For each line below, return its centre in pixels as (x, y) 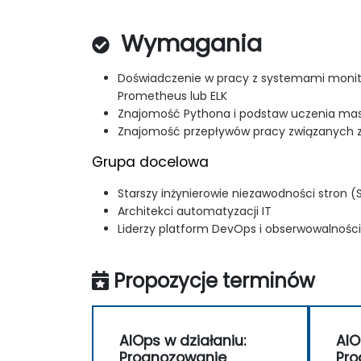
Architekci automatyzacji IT (195, 211)
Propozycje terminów (214, 280)
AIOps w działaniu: (183, 340)
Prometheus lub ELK (172, 95)
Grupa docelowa (150, 162)
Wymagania (188, 43)
